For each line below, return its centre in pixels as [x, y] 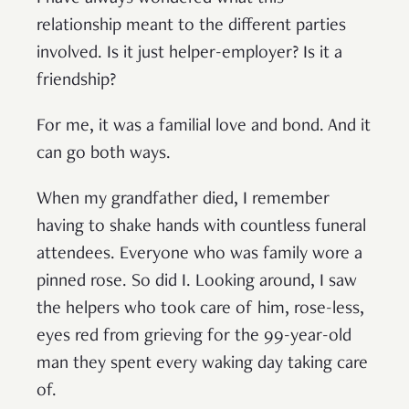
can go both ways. [106, 155]
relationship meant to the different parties [191, 27]
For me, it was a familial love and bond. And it [204, 127]
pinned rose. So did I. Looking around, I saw [197, 283]
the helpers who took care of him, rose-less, [200, 310]
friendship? [76, 82]
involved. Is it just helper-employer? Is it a [189, 54]
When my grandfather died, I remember [183, 200]
